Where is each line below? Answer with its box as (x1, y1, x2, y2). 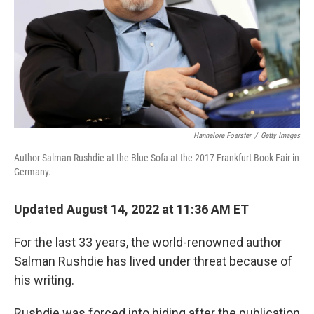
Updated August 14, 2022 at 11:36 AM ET (14, 202, 249, 217)
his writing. (14, 273, 74, 287)
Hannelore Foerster (193, 131, 251, 140)
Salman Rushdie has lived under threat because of (14, 254, 292, 268)
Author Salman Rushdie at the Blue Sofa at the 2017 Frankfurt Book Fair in (14, 152, 299, 163)
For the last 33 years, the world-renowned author (14, 235, 282, 250)
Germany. (14, 166, 51, 177)
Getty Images (261, 131, 300, 140)
